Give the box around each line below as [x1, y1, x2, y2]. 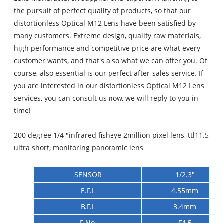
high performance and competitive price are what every [14, 43, 201, 53]
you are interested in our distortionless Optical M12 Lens [14, 81, 205, 91]
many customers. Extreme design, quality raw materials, [14, 31, 201, 41]
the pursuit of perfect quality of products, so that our [14, 6, 191, 16]
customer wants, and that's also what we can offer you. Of [14, 56, 208, 66]
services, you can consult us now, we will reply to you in [14, 93, 199, 103]
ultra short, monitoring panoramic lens [14, 143, 144, 153]
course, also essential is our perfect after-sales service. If [14, 68, 204, 78]
